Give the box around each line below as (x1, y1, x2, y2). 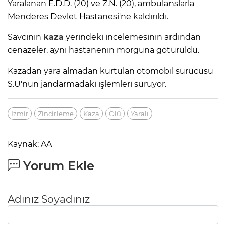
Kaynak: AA (8, 139, 52, 149)
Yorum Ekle (20, 158, 94, 174)
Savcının (8, 32, 43, 42)
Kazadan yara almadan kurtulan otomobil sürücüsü (8, 66, 213, 76)
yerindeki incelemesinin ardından (64, 32, 201, 42)
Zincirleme (38, 109, 74, 118)
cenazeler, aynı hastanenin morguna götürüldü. (8, 45, 199, 55)
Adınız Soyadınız (8, 193, 90, 206)
